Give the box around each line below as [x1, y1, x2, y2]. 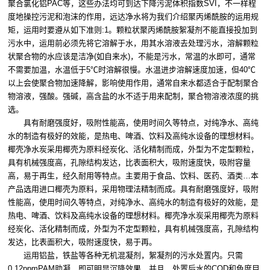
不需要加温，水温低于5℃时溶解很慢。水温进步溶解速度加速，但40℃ [8, 65, 256, 75]
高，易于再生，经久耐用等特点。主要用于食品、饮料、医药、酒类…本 [8, 171, 259, 181]
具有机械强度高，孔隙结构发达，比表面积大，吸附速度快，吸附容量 [8, 158, 251, 168]
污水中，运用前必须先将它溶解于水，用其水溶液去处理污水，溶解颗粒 [8, 39, 259, 48]
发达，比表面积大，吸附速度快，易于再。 [8, 237, 157, 247]
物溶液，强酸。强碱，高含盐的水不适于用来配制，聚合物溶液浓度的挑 [8, 92, 259, 101]
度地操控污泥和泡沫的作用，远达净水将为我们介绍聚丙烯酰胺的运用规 [8, 12, 259, 22]
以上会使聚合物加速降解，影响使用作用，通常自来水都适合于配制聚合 [8, 78, 259, 88]
